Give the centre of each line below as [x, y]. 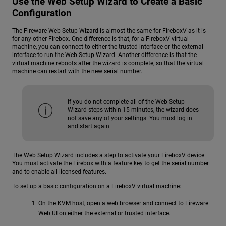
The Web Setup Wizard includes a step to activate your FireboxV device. [109, 155]
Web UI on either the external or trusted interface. [104, 214]
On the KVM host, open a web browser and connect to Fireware [123, 204]
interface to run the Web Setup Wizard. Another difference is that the [104, 55]
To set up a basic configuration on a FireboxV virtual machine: [97, 186]
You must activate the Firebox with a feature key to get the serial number [110, 163]
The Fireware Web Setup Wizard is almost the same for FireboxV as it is [109, 31]
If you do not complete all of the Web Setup [126, 102]
